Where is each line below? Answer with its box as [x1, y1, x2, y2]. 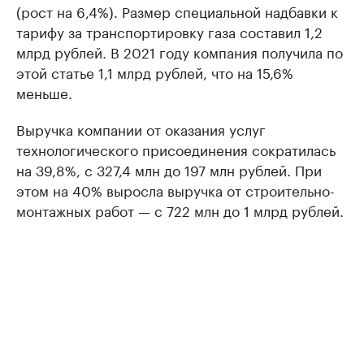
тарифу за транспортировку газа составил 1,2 [16, 20, 323, 42]
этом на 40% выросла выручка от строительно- [16, 179, 335, 201]
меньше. [16, 81, 72, 103]
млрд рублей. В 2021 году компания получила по [16, 41, 343, 63]
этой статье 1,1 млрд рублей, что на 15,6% [16, 61, 293, 83]
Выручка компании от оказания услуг [16, 118, 266, 140]
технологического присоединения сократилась [16, 138, 336, 160]
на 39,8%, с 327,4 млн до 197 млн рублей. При [16, 158, 322, 180]
